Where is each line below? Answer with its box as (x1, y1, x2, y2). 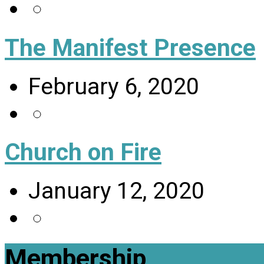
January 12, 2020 (28, 177, 204, 205)
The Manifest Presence (5, 33, 256, 62)
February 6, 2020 (28, 72, 199, 100)
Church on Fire (5, 138, 161, 167)
